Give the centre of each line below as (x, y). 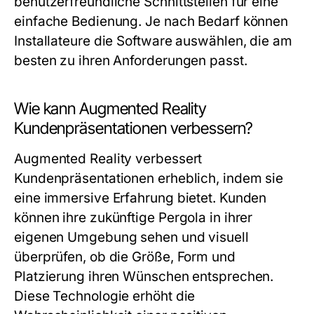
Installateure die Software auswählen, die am (153, 41)
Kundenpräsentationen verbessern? (134, 128)
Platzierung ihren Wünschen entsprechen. (144, 277)
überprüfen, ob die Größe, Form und (125, 257)
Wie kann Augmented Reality (111, 109)
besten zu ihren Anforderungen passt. (131, 61)
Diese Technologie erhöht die (105, 296)
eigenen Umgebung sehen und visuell (131, 237)
